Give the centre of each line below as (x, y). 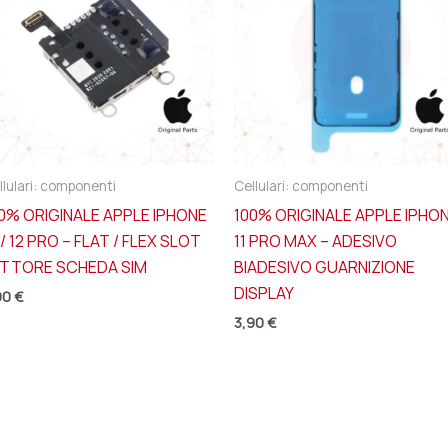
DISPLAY (264, 293)
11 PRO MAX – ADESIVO (315, 241)
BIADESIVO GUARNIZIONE (324, 267)
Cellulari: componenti (301, 186)
